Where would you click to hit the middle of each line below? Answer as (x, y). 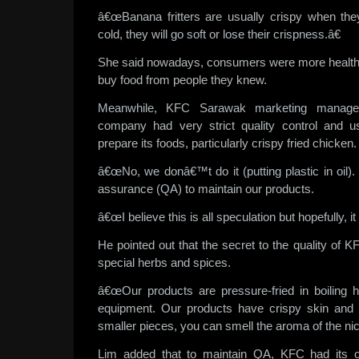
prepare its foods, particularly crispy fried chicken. (227, 143)
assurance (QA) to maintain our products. (206, 189)
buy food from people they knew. (182, 80)
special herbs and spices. (164, 262)
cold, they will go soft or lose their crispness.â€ (219, 34)
